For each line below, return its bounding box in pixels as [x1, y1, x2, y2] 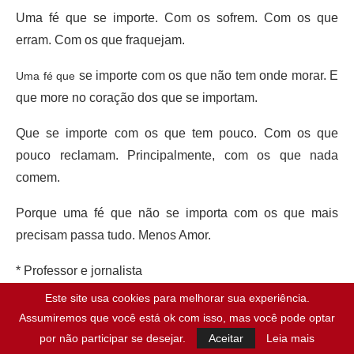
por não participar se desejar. [40, 332, 186, 345]
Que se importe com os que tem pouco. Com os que [16, 126, 338, 140]
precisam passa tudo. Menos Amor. [16, 228, 211, 242]
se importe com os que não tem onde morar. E [75, 68, 338, 82]
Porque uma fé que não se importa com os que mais [16, 205, 338, 220]
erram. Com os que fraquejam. [16, 32, 185, 47]
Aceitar [209, 332, 243, 345]
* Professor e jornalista [16, 263, 142, 277]
